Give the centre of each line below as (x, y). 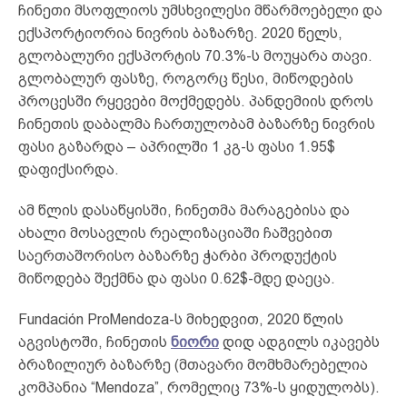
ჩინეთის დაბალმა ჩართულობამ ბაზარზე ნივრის (197, 124)
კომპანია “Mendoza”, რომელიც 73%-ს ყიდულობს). (199, 387)
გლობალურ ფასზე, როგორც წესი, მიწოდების (186, 78)
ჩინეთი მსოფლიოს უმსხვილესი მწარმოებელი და (200, 10)
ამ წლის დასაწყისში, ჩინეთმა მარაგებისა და (184, 210)
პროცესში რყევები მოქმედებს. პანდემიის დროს (196, 101)
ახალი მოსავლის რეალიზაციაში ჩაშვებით (175, 233)
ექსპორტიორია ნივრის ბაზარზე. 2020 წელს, (180, 33)
